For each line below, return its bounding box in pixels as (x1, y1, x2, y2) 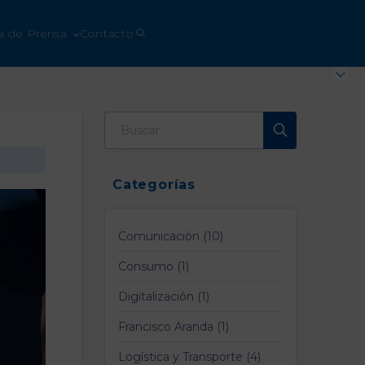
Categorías (112, 177, 196, 192)
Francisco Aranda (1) (118, 319, 229, 334)
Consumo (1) (118, 259, 189, 274)
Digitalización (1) (118, 289, 209, 304)
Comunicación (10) (118, 229, 223, 244)
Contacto (79, 26, 134, 41)
